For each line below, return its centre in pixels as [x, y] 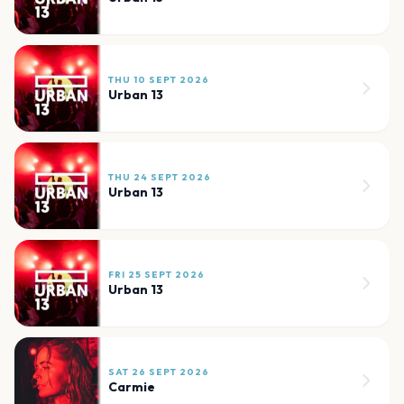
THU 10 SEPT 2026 [159, 80]
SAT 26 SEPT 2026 [159, 372]
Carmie [132, 387]
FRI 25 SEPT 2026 [156, 275]
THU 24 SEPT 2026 [160, 178]
